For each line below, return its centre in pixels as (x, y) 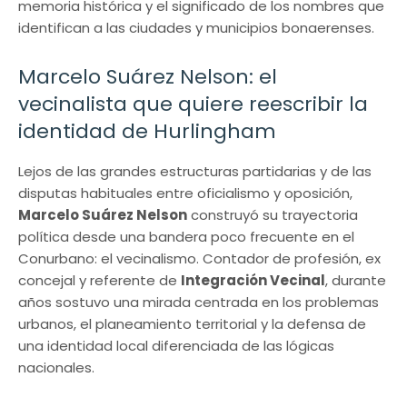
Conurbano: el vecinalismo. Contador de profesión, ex (199, 258)
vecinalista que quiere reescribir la (193, 104)
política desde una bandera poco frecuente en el (186, 236)
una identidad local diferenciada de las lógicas (176, 345)
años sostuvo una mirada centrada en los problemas (199, 302)
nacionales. (56, 367)
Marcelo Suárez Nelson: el (148, 76)
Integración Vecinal (253, 280)
